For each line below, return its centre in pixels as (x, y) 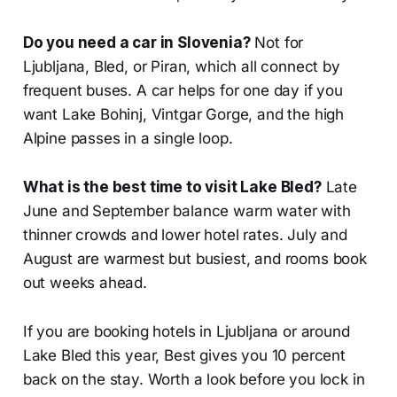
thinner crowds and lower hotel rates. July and (185, 235)
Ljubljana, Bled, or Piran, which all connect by (181, 67)
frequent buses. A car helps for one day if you (183, 91)
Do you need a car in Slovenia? (136, 43)
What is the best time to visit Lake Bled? (172, 187)
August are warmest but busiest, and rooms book (195, 259)
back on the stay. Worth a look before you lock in (194, 380)
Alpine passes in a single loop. (128, 139)
